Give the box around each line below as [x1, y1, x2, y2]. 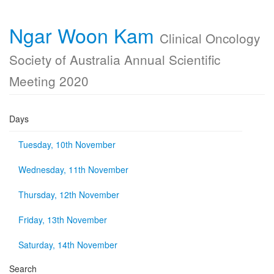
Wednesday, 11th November [18, 163, 128, 176]
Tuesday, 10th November [18, 138, 116, 150]
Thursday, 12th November [18, 188, 119, 201]
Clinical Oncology [160, 29, 260, 47]
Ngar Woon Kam [9, 21, 160, 49]
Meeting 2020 [9, 72, 89, 90]
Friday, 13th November [18, 213, 107, 226]
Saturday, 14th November [18, 239, 117, 251]
